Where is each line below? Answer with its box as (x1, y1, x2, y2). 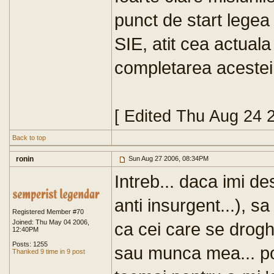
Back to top (12, 134, 46, 141)
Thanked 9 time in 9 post (12, 248, 85, 255)
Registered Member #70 (12, 208, 84, 215)
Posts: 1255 (12, 240, 48, 248)
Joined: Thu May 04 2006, (12, 218, 89, 226)
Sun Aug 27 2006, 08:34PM (127, 155, 209, 162)
